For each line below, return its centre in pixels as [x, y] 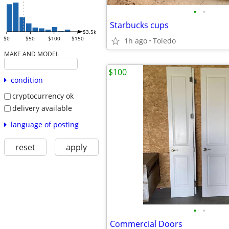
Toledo [164, 41]
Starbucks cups [139, 25]
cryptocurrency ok [43, 96]
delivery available [42, 108]
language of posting [44, 124]
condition [27, 80]
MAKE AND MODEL [31, 54]
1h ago [136, 41]
